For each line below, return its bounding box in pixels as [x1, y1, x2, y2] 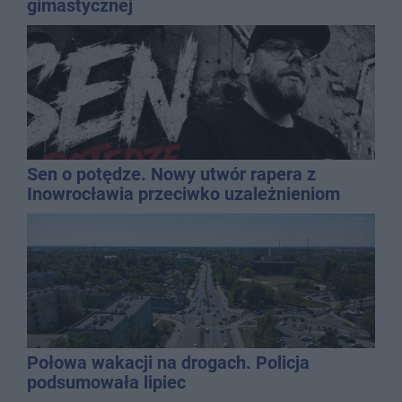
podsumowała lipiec [27, 371, 186, 394]
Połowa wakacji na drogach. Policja [27, 352, 310, 374]
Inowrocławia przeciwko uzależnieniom [27, 183, 340, 205]
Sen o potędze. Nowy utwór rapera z [27, 163, 316, 186]
